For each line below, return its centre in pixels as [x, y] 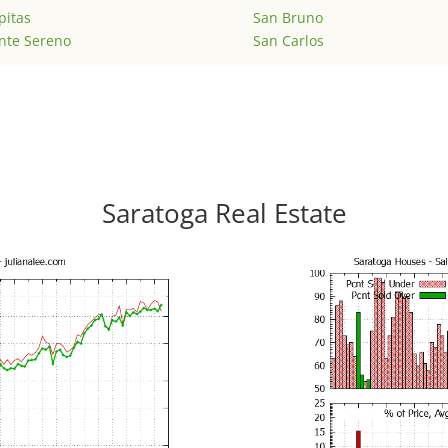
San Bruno [287, 18]
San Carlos [288, 41]
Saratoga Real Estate [224, 213]
